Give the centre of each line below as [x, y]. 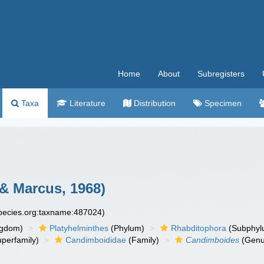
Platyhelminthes [79, 228]
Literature [86, 103]
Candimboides [213, 240]
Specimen [222, 103]
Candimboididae [96, 240]
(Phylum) [127, 228]
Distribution [154, 103]
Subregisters [221, 74]
